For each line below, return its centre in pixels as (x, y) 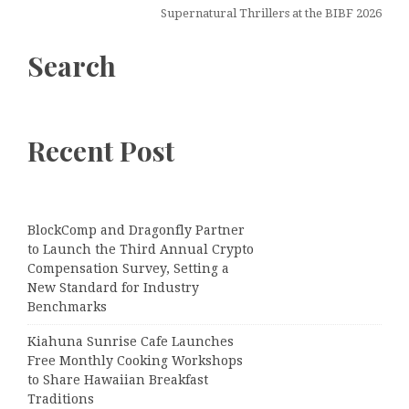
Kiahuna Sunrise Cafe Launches (131, 341)
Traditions (61, 399)
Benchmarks (67, 306)
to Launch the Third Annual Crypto (141, 249)
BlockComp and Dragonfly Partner (136, 230)
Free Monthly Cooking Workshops (135, 360)
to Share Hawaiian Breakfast (118, 379)
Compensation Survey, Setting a (128, 268)
